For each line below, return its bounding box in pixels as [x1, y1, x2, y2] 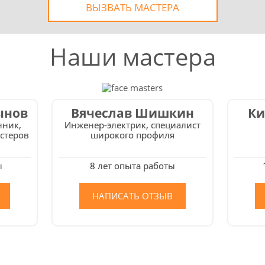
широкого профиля [90, 129, 174, 141]
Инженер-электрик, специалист [64, 119, 201, 131]
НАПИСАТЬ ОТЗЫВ [92, 190, 173, 202]
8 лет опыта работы [89, 160, 175, 172]
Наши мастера [49, 40, 216, 73]
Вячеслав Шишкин [70, 105, 194, 121]
